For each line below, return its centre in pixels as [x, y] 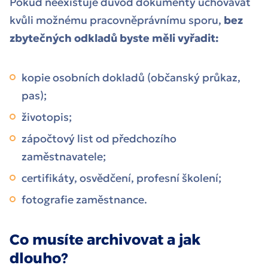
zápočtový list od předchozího [99, 139]
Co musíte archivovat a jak [105, 240]
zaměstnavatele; [65, 157]
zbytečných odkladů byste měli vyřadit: [115, 38]
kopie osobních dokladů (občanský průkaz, [131, 78]
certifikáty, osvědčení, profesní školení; [123, 178]
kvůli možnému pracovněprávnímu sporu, [115, 20]
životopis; [48, 117]
